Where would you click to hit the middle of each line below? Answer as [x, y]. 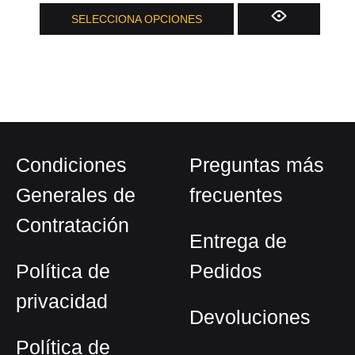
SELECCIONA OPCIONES [137, 19]
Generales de [76, 195]
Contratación [73, 225]
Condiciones [71, 165]
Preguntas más [257, 165]
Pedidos [226, 271]
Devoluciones [250, 317]
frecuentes [236, 195]
